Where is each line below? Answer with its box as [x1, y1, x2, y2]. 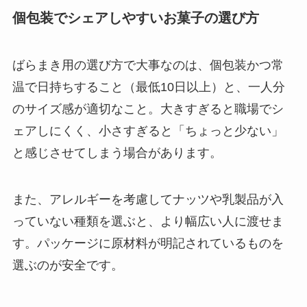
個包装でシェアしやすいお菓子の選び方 [12, 10, 259, 26]
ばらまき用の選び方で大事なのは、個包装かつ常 [12, 58, 284, 73]
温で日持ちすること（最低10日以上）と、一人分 [12, 80, 285, 95]
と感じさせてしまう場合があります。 [12, 146, 222, 160]
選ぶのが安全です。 [12, 258, 123, 273]
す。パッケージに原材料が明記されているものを [12, 236, 284, 251]
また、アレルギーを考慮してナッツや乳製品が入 [12, 193, 284, 207]
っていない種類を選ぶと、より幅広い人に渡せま [12, 214, 284, 229]
